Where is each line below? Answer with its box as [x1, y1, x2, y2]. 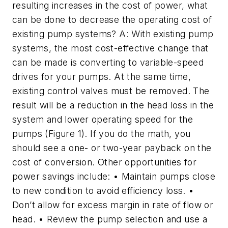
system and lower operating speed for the [12, 114, 193, 125]
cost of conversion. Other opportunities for [12, 157, 197, 168]
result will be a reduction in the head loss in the [12, 100, 214, 111]
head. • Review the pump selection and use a [12, 214, 208, 225]
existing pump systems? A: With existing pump [12, 28, 214, 40]
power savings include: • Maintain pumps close [12, 171, 215, 182]
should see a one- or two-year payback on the [12, 142, 212, 154]
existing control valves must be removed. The [12, 85, 210, 97]
